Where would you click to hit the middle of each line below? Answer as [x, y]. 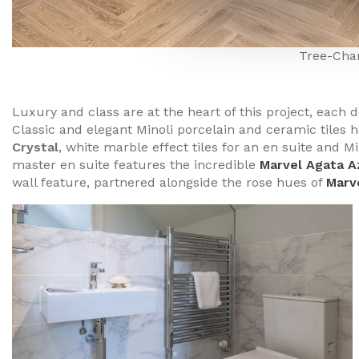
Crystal [35, 147]
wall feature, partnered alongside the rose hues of [169, 182]
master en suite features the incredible [136, 164]
